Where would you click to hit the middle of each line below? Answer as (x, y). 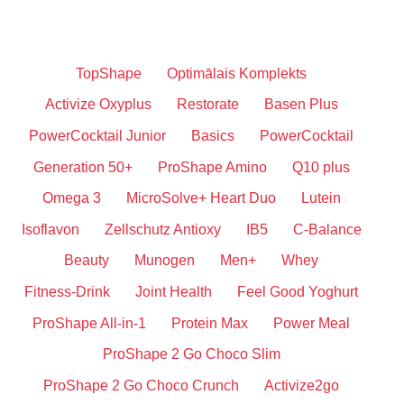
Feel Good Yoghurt (298, 291)
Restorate (207, 105)
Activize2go (302, 385)
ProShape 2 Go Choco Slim (191, 354)
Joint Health (174, 291)
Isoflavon (50, 229)
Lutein (321, 198)
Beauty (87, 261)
